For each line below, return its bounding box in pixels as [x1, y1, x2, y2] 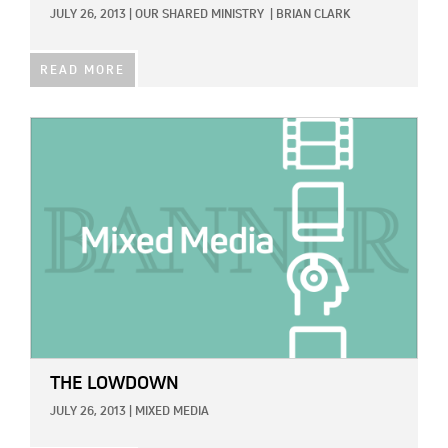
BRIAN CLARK [276, 8, 350, 21]
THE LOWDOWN [50, 374, 179, 393]
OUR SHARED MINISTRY [135, 8, 264, 21]
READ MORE [40, 64, 125, 77]
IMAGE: [30, 121, 76, 136]
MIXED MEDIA [135, 405, 209, 418]
